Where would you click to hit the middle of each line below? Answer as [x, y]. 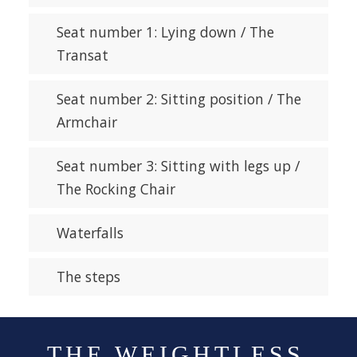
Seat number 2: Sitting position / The [178, 99]
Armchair [86, 122]
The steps [88, 277]
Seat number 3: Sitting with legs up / [178, 166]
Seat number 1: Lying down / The [165, 32]
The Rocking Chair [116, 189]
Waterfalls [90, 233]
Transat [82, 55]
